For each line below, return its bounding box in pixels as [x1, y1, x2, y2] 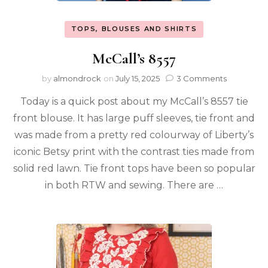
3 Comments [176, 73, 227, 83]
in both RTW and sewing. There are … [45, 179, 223, 191]
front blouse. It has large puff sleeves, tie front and [13, 112, 255, 124]
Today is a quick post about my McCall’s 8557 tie [20, 95, 248, 107]
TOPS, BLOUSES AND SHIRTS [71, 25, 197, 33]
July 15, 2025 [115, 73, 160, 83]
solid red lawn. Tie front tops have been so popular [13, 162, 255, 174]
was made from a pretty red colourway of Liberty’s [14, 129, 254, 141]
